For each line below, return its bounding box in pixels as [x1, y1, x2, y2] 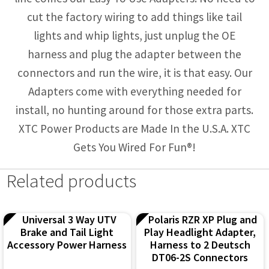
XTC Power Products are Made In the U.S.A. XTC [19, 121, 250, 136]
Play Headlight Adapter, [144, 225, 256, 239]
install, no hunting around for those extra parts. [16, 103, 253, 118]
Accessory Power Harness [7, 237, 127, 252]
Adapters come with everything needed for [28, 84, 241, 99]
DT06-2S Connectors [152, 250, 249, 264]
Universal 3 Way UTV [22, 212, 117, 226]
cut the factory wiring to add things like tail [27, 10, 242, 25]
